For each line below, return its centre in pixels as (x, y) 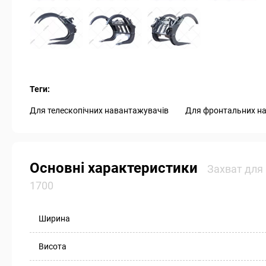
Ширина (54, 218)
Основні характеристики (115, 168)
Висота (53, 246)
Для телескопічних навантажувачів (99, 110)
